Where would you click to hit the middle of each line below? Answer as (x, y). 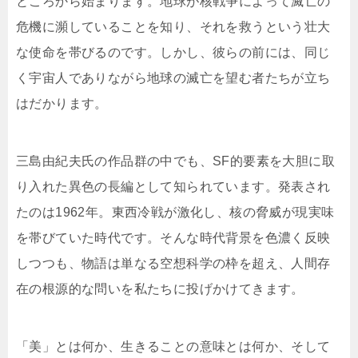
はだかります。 (62, 104)
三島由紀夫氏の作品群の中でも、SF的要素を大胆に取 (175, 161)
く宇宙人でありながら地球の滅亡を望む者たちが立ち (173, 78)
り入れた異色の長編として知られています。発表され (173, 187)
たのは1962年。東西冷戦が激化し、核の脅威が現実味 (175, 213)
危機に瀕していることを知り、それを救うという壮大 (173, 27)
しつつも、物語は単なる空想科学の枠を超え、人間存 (173, 264)
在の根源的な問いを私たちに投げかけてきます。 (160, 289)
